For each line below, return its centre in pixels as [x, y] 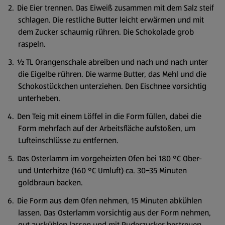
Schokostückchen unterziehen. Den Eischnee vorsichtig [112, 86]
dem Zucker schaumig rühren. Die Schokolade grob [106, 32]
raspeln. [32, 44]
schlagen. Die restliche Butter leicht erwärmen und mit [111, 20]
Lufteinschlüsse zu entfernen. [68, 140]
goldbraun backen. [50, 183]
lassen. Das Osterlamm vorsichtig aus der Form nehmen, [115, 213]
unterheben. [39, 98]
